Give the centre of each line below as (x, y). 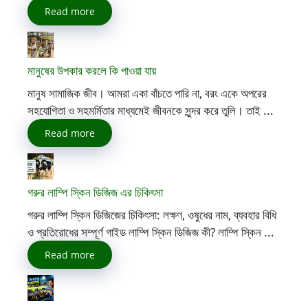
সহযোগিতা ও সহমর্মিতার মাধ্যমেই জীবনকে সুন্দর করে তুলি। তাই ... (151, 110)
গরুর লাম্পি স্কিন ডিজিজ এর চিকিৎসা (95, 192)
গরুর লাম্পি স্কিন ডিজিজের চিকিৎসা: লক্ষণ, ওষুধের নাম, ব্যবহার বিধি (152, 215)
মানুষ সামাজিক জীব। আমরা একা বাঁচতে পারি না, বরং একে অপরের (147, 93)
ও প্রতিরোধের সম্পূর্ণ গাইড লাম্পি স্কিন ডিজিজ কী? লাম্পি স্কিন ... (151, 232)
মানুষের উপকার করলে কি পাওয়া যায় (92, 70)
